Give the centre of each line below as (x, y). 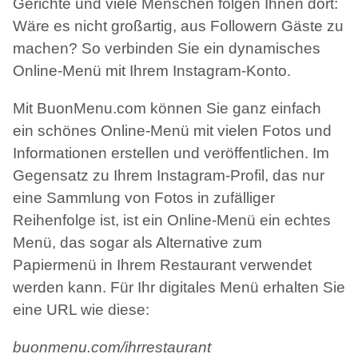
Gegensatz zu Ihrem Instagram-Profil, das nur (169, 176)
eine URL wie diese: (81, 310)
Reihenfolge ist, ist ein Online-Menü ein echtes (172, 221)
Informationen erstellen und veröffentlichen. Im (171, 153)
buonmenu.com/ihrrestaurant (112, 348)
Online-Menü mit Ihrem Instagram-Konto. (152, 70)
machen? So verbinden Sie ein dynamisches (167, 48)
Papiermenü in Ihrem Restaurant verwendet (162, 265)
